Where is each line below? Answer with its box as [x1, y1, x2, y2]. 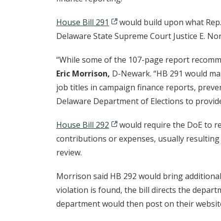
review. [56, 147, 82, 158]
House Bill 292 [56, 119, 109, 131]
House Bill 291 [56, 17, 109, 28]
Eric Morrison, [56, 68, 112, 79]
